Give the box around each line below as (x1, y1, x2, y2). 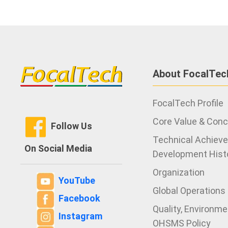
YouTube (59, 175, 95, 186)
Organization (153, 167, 205, 178)
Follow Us (51, 120, 92, 131)
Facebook (59, 193, 100, 204)
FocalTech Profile (153, 98, 223, 108)
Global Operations (153, 185, 225, 196)
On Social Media (20, 143, 92, 154)
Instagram (59, 211, 102, 222)
